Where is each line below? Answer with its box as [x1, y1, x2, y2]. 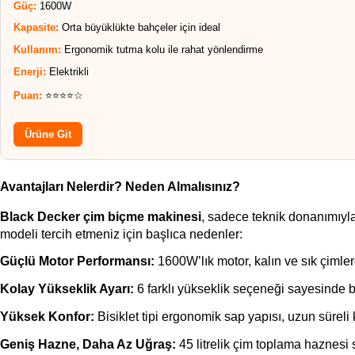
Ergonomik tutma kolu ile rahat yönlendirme [61, 44, 263, 56]
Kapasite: [13, 21, 59, 34]
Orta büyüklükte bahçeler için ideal [59, 21, 220, 34]
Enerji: [13, 66, 46, 78]
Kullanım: [13, 44, 61, 56]
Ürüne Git [25, 128, 71, 140]
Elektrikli [46, 66, 89, 78]
